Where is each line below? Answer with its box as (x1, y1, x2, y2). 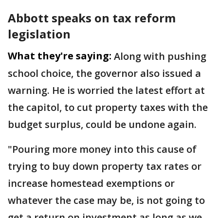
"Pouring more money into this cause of (8, 143, 197, 156)
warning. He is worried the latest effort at (8, 84, 205, 97)
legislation (8, 26, 71, 42)
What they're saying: (8, 49, 111, 62)
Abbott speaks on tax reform (8, 10, 176, 26)
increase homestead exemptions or (8, 177, 175, 190)
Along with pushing (114, 50, 206, 63)
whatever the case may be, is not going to (8, 194, 205, 207)
